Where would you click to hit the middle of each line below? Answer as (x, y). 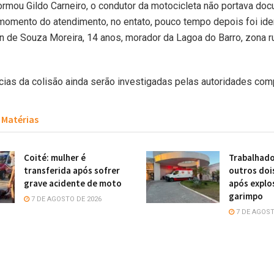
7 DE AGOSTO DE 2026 (65, 199)
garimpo (246, 196)
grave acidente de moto (73, 183)
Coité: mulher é (55, 157)
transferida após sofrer (72, 170)
